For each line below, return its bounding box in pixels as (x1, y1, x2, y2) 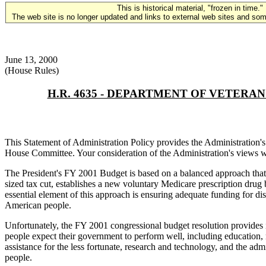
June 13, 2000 (5, 55, 58, 65)
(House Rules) (5, 65, 59, 75)
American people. (5, 200, 71, 211)
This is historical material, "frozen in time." (117, 4, 263, 12)
